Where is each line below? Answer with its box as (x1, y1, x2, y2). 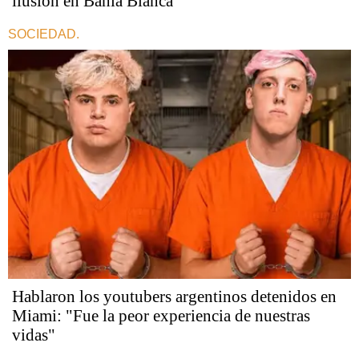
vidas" (12, 325, 55, 345)
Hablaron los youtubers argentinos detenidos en (12, 287, 337, 307)
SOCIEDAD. (8, 27, 79, 42)
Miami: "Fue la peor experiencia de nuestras (12, 306, 310, 326)
